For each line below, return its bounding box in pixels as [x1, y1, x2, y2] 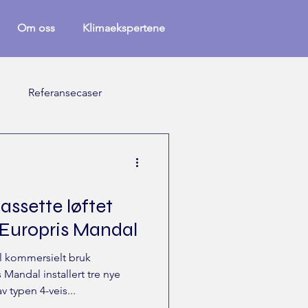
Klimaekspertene [82, 21, 165, 34]
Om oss [17, 21, 55, 34]
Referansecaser [28, 85, 102, 99]
